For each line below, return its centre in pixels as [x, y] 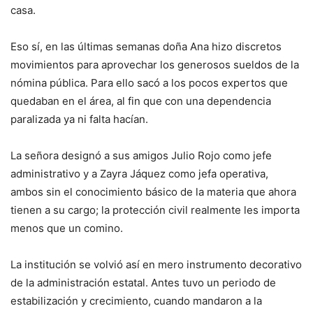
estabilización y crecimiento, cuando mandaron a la [136, 300]
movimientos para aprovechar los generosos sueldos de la [155, 64]
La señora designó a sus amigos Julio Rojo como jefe [141, 155]
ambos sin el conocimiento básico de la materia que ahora [153, 191]
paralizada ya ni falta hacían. [79, 119]
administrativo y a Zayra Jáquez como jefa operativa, [139, 173]
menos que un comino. [67, 228]
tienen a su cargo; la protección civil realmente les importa [155, 210]
